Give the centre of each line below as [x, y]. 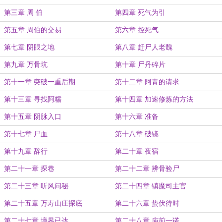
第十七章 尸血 [26, 134]
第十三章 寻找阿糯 [33, 99]
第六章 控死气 [137, 30]
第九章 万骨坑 [26, 65]
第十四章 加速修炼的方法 [154, 99]
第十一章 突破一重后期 [40, 82]
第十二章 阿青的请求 [147, 82]
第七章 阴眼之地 [29, 47]
